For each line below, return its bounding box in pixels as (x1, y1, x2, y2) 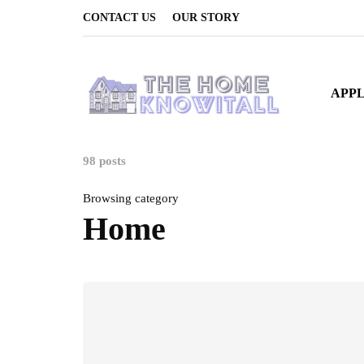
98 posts (83, 154, 126, 167)
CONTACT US (83, 11, 156, 24)
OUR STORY (172, 11, 240, 24)
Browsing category (83, 192, 179, 205)
